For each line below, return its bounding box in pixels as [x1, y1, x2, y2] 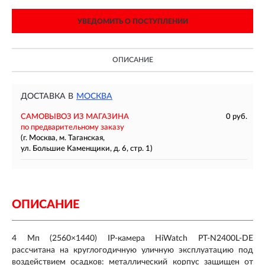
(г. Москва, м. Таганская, [21, 134, 105, 142]
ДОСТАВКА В [21, 92, 73, 101]
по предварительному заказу [21, 124, 124, 131]
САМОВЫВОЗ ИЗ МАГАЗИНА [21, 113, 129, 121]
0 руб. [226, 113, 247, 121]
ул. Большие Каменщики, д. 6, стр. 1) [21, 145, 153, 153]
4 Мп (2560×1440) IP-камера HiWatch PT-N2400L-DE [12, 234, 253, 243]
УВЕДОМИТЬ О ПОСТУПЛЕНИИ [77, 18, 188, 25]
